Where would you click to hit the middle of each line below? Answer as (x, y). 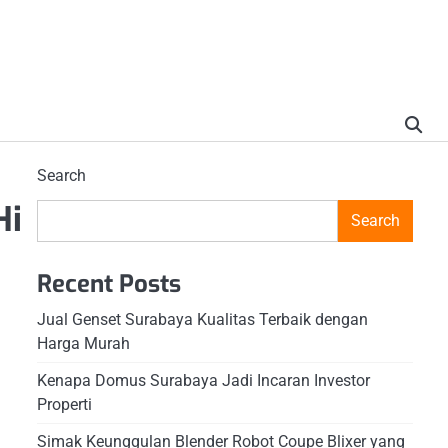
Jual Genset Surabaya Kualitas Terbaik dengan (202, 319)
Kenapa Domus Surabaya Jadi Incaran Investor (203, 380)
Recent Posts (108, 283)
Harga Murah (83, 343)
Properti (64, 404)
